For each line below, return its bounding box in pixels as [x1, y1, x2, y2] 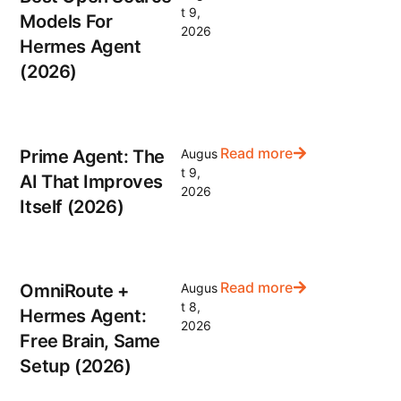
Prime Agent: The [20, 145, 165, 167]
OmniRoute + [20, 279, 129, 302]
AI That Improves [20, 170, 163, 192]
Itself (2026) [20, 195, 124, 218]
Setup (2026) [20, 354, 132, 377]
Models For [20, 11, 113, 33]
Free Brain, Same [20, 329, 160, 352]
